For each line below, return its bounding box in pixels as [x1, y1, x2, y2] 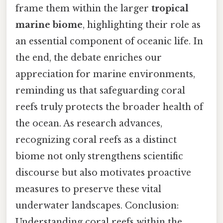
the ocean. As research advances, [15, 117, 162, 129]
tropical [151, 2, 189, 14]
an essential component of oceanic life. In [15, 35, 203, 47]
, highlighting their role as [83, 19, 201, 30]
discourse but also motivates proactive [15, 167, 191, 178]
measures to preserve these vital [15, 183, 161, 195]
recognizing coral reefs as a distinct [15, 134, 177, 145]
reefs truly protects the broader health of [15, 101, 203, 112]
